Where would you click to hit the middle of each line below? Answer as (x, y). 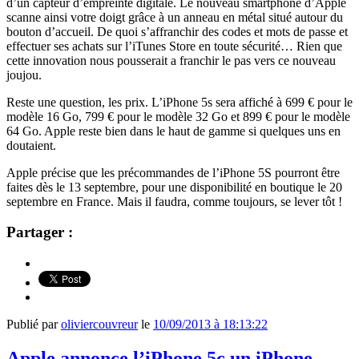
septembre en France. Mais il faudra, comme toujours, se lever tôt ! (174, 201)
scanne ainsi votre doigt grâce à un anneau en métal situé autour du (175, 17)
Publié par (34, 325)
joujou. (24, 75)
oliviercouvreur (99, 325)
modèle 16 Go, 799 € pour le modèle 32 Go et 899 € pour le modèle (178, 116)
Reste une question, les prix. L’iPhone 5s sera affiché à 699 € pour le (179, 102)
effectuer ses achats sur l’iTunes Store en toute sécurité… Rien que (174, 46)
